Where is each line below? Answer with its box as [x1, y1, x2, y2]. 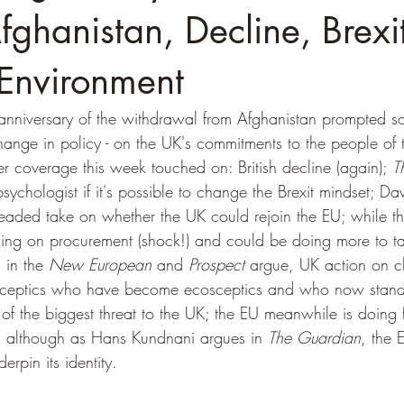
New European [49, 253, 151, 275]
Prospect [188, 253, 244, 275]
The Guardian [268, 326, 361, 348]
